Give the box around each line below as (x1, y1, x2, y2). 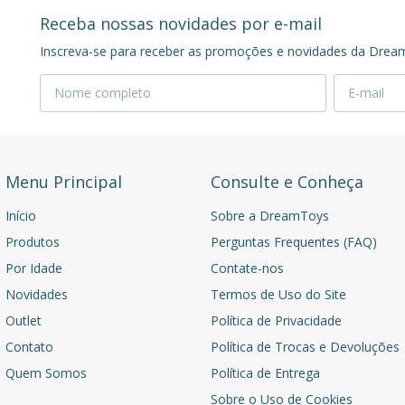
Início (5, 206, 37, 224)
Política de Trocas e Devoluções (210, 337, 400, 355)
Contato (5, 337, 54, 355)
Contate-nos (210, 259, 284, 277)
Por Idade (5, 259, 63, 277)
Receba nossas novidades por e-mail (40, 12, 322, 34)
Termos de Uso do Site (210, 285, 346, 303)
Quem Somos (5, 363, 88, 381)
